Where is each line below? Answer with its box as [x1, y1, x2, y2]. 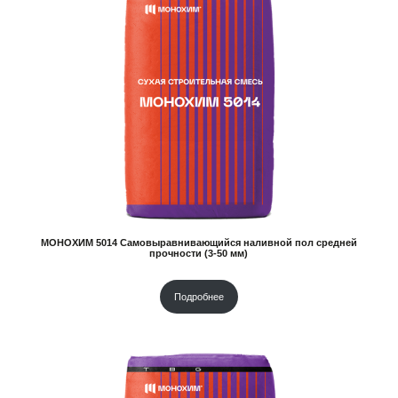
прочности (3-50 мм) [149, 248, 249, 259]
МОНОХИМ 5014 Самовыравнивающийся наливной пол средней [40, 237, 357, 248]
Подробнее [173, 291, 224, 302]
